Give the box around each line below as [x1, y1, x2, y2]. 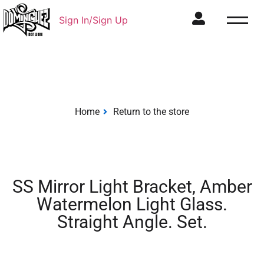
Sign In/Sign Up [58, 14, 128, 27]
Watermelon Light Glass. [37, 194, 227, 215]
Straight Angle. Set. [57, 212, 207, 233]
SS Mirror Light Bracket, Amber [12, 176, 252, 197]
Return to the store [113, 106, 189, 118]
